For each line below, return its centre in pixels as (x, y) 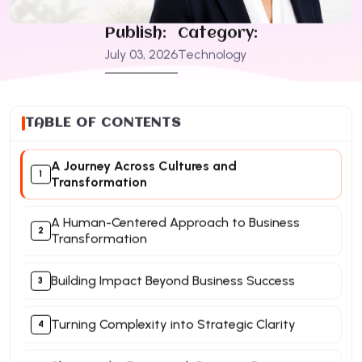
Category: (217, 34)
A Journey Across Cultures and (143, 166)
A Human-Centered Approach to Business (175, 222)
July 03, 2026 (141, 54)
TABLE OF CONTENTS (103, 123)
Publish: (135, 34)
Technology (212, 54)
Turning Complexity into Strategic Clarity (173, 324)
